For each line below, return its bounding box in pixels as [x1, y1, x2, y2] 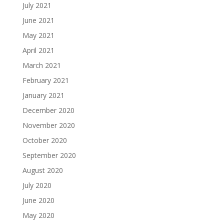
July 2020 [22, 180, 51, 190]
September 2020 [22, 150, 76, 160]
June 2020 [22, 195, 54, 205]
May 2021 [22, 30, 54, 40]
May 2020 [22, 210, 54, 220]
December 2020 [22, 105, 74, 115]
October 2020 [22, 135, 67, 145]
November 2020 [22, 120, 75, 130]
